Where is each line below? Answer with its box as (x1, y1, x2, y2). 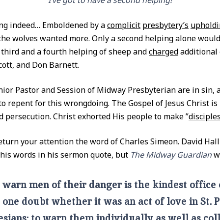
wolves (12, 33, 38, 44)
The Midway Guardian (130, 149, 212, 160)
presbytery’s (142, 20, 189, 30)
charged (149, 46, 178, 57)
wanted (38, 33, 69, 44)
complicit (107, 20, 140, 30)
